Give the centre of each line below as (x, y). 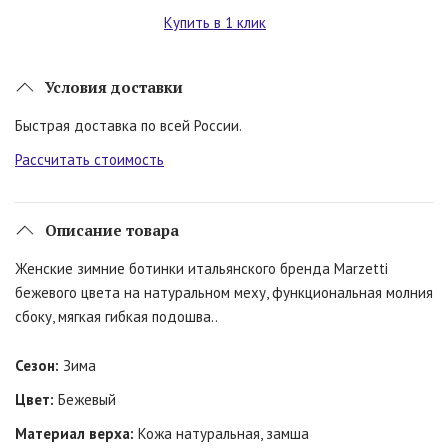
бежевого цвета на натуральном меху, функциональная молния (224, 293)
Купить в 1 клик (215, 23)
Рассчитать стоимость (89, 160)
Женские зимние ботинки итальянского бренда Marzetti (201, 269)
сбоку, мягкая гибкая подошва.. (116, 317)
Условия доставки (114, 87)
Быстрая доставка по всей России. (128, 126)
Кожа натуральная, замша (221, 434)
